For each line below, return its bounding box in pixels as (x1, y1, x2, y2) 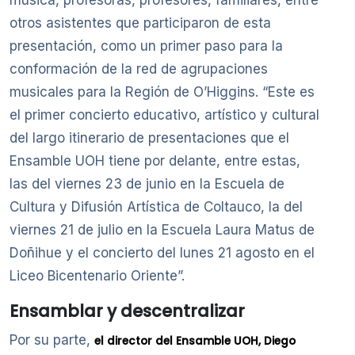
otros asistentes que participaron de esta (10, 15, 271, 32)
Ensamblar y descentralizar (10, 300, 245, 323)
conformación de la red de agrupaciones (10, 61, 268, 78)
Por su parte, (10, 332, 94, 349)
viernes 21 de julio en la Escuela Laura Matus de (10, 222, 315, 239)
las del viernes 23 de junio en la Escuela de (10, 176, 284, 193)
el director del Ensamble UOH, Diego (94, 334, 296, 349)
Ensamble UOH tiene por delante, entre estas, (10, 153, 300, 170)
